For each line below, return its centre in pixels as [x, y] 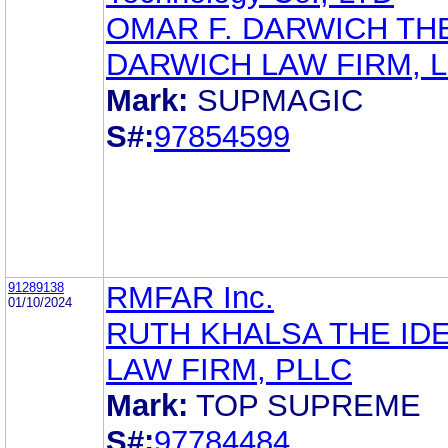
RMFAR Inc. [190, 297]
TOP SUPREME [308, 405]
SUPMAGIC [280, 100]
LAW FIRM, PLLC [229, 369]
